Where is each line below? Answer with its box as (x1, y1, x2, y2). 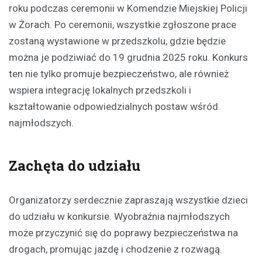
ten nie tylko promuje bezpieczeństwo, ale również (9, 68, 229, 80)
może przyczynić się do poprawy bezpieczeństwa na (9, 227, 238, 239)
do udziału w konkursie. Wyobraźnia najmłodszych (9, 211, 230, 223)
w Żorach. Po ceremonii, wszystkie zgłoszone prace (9, 19, 236, 31)
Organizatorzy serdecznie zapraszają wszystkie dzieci (9, 194, 248, 206)
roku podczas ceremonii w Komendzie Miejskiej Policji (9, 2, 247, 15)
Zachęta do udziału (9, 156, 140, 175)
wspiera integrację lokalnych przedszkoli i (9, 84, 191, 96)
